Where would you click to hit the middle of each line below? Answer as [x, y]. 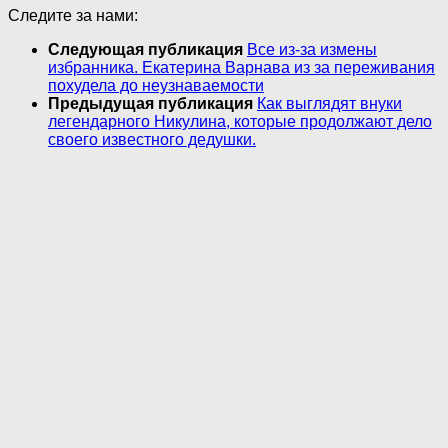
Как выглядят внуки [329, 104]
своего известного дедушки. [152, 140]
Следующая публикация [147, 50]
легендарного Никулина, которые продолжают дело [240, 122]
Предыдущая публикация [152, 104]
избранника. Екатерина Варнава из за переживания [241, 68]
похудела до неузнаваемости [156, 86]
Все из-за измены [312, 50]
